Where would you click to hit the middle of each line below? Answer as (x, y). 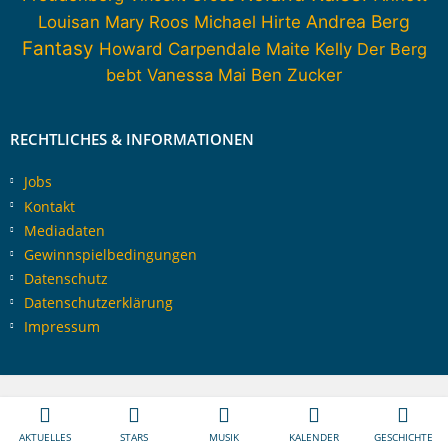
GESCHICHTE (403, 437)
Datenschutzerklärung (98, 303)
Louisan (69, 22)
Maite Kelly (308, 49)
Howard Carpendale (179, 49)
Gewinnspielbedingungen (110, 254)
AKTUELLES (44, 437)
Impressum (62, 327)
